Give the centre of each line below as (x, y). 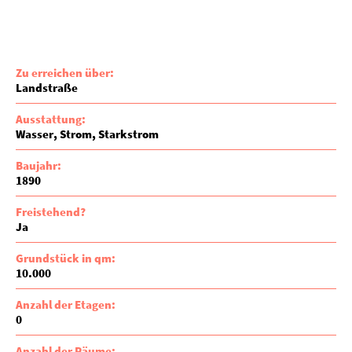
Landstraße (47, 88)
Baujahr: (38, 165)
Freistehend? (51, 212)
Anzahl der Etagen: (66, 304)
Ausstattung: (51, 119)
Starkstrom (128, 134)
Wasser (35, 134)
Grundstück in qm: (66, 258)
